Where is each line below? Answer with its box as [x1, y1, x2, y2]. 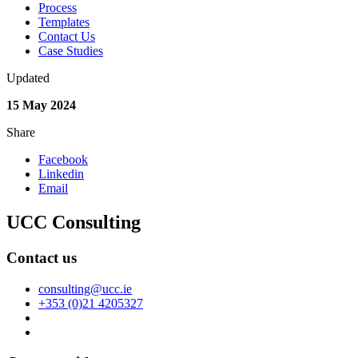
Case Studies [38, 44, 103, 58]
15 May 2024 [6, 98, 76, 113]
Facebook [38, 153, 88, 167]
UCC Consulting [6, 211, 141, 233]
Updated [6, 71, 50, 86]
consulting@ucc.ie [38, 281, 132, 296]
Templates [38, 15, 89, 30]
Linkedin [38, 167, 84, 181]
